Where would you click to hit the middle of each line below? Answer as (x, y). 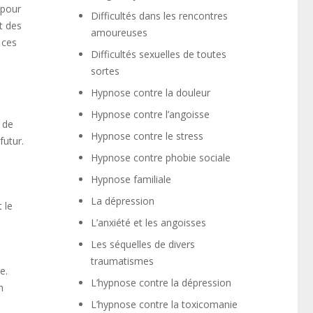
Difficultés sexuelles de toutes (159, 54)
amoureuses (119, 32)
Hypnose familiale (131, 179)
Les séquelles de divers (143, 244)
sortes (105, 71)
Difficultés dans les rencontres (160, 16)
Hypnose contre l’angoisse (151, 114)
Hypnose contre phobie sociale (161, 158)
